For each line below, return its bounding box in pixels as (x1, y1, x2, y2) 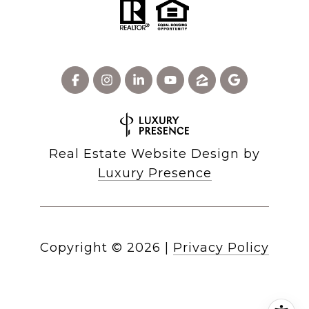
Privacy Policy (173, 240, 269, 256)
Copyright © (40, 240, 123, 256)
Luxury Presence (97, 166, 212, 181)
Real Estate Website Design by (49, 146, 260, 162)
